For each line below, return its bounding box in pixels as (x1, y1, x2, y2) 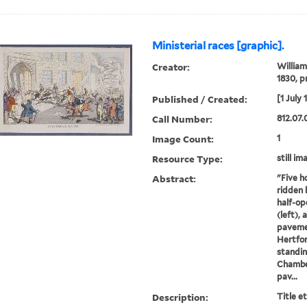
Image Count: (152, 132, 214, 146)
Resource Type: (152, 152, 223, 166)
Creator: (152, 60, 191, 74)
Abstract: (152, 172, 197, 186)
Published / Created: (152, 93, 248, 106)
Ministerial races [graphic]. (152, 40, 284, 53)
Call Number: (152, 112, 213, 126)
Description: (152, 291, 209, 304)
